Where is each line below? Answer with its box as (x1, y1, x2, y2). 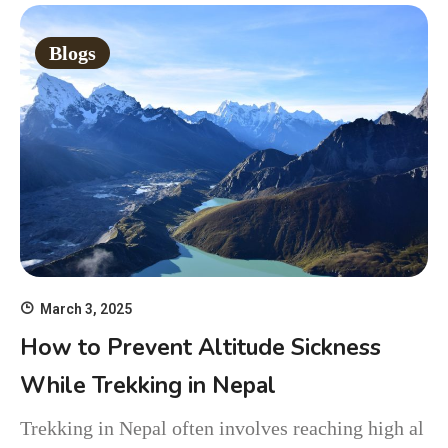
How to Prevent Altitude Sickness (20, 331, 381, 363)
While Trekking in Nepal (20, 369, 276, 401)
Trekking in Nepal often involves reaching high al (20, 416, 424, 439)
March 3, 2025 (40, 300, 132, 317)
